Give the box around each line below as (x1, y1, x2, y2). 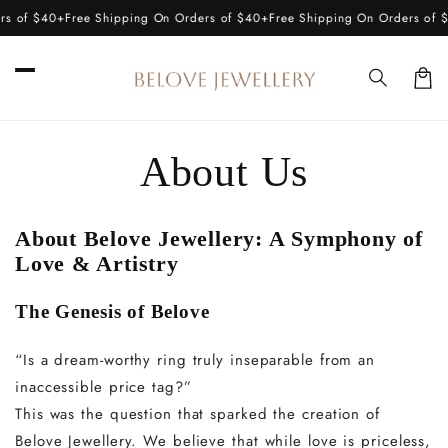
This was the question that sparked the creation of (15, 402, 380, 425)
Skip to (29, 5, 81, 23)
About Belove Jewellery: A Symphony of (15, 225, 423, 251)
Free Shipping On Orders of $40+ (54, 9, 259, 27)
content (29, 24, 82, 42)
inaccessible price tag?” (15, 375, 192, 398)
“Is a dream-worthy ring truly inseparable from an (15, 348, 376, 371)
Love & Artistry (15, 250, 179, 276)
